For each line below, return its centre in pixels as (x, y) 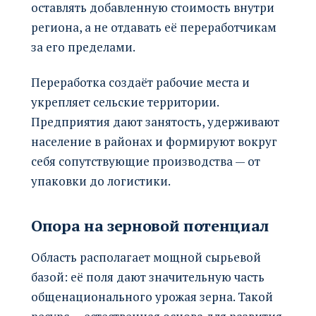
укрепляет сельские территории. (125, 102)
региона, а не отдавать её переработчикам (154, 27)
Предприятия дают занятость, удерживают (155, 121)
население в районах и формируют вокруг (154, 141)
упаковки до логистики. (101, 181)
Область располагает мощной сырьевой (146, 257)
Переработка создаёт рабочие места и (140, 82)
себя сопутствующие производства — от (146, 161)
